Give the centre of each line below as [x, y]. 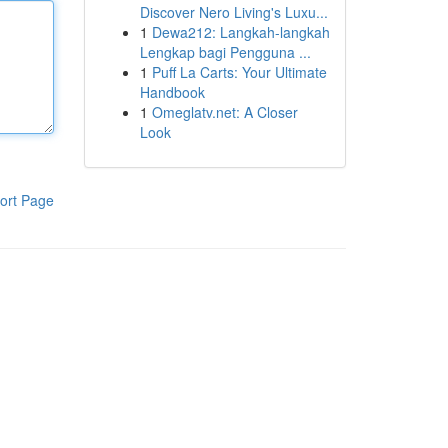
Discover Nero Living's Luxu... [233, 12]
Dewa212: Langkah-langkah [240, 32]
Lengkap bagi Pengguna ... [225, 52]
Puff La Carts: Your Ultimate [239, 72]
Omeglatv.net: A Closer [224, 112]
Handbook [172, 92]
